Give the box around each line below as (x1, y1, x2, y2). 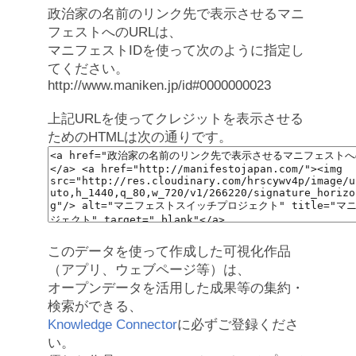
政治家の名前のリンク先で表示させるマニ (48, 6, 304, 21)
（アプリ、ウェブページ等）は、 (48, 262, 250, 277)
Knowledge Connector (48, 317, 177, 332)
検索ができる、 (48, 299, 142, 314)
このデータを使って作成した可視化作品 (48, 244, 291, 259)
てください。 (48, 61, 129, 76)
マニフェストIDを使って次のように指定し (48, 43, 304, 58)
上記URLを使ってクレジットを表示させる (48, 111, 304, 126)
